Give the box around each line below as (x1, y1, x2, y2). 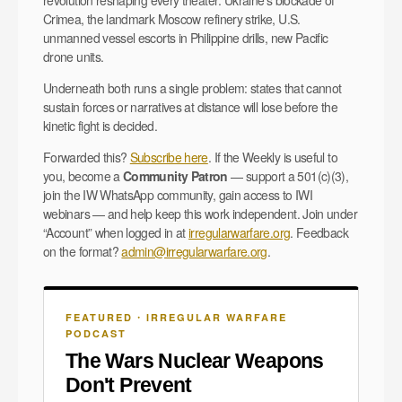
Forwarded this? (43, 147, 130, 166)
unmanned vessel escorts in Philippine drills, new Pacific (43, 28, 328, 47)
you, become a (43, 166, 124, 185)
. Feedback (290, 223, 348, 241)
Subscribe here (129, 147, 208, 166)
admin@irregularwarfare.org (121, 241, 267, 260)
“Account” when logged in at (43, 223, 189, 241)
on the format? (43, 241, 122, 260)
